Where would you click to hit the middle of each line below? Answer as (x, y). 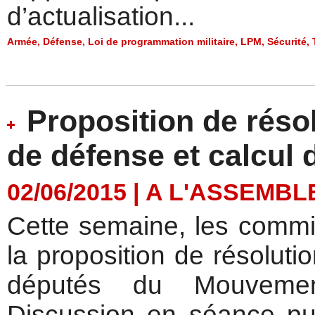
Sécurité (287, 41)
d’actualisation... (101, 16)
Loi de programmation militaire (161, 41)
